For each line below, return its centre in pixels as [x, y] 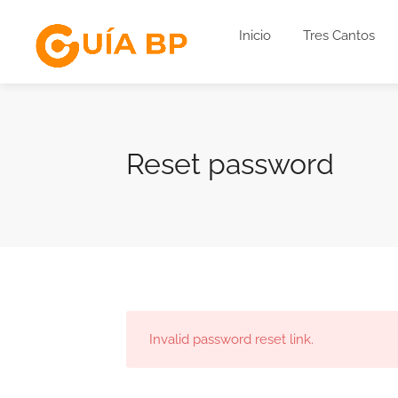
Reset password [230, 163]
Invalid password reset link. [231, 339]
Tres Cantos [338, 36]
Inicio [255, 36]
